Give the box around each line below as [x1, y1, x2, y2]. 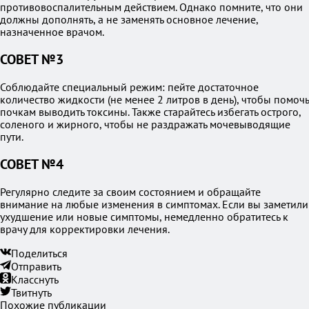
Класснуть [11, 272, 59, 286]
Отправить [11, 259, 61, 273]
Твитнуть [11, 286, 52, 299]
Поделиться [11, 246, 68, 260]
